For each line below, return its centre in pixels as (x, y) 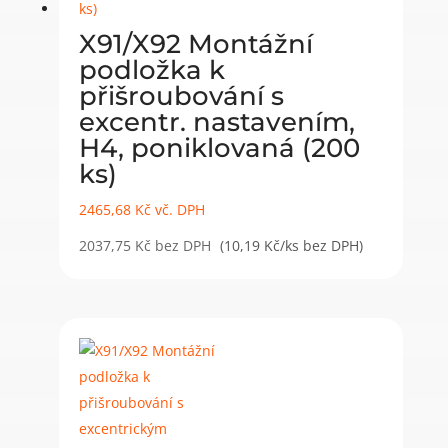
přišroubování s (181, 95)
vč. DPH (177, 209)
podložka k (151, 69)
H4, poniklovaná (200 (219, 147)
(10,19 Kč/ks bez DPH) (291, 245)
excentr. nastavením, (216, 121)
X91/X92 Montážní (195, 43)
